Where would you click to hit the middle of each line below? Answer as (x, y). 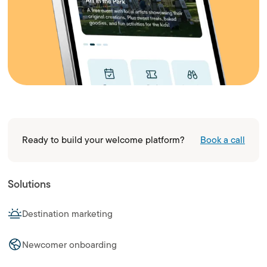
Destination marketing (68, 214)
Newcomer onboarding (70, 244)
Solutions (30, 184)
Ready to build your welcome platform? (104, 140)
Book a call (222, 140)
